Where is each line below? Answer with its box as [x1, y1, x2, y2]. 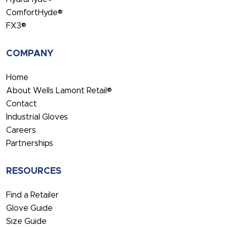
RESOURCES [6, 167, 61, 176]
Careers [6, 126, 36, 135]
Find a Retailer [6, 191, 59, 200]
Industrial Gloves [6, 113, 68, 122]
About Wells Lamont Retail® [6, 87, 112, 95]
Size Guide [6, 217, 47, 226]
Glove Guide [6, 204, 53, 213]
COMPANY [6, 49, 54, 59]
